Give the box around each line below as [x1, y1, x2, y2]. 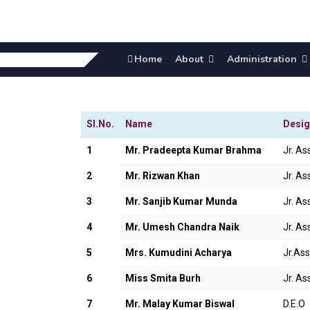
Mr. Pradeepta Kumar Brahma [125, 145, 262, 156]
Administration [227, 53, 297, 66]
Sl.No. [86, 118, 114, 129]
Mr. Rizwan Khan [125, 170, 200, 181]
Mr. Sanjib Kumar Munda [125, 196, 237, 207]
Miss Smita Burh [125, 273, 201, 284]
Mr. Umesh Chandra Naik [125, 221, 239, 232]
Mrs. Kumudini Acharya [125, 247, 234, 258]
